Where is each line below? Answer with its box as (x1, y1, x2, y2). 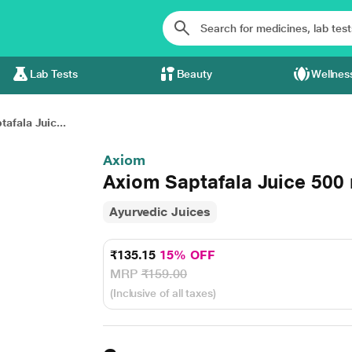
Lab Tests (29, 68, 78, 80)
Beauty (176, 68, 213, 80)
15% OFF (159, 247, 215, 262)
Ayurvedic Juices (108, 204, 211, 219)
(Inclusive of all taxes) (109, 287, 216, 299)
